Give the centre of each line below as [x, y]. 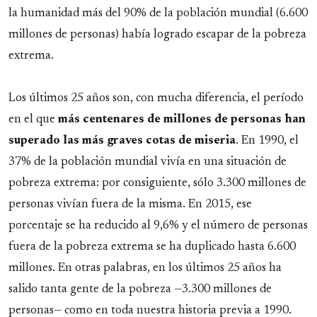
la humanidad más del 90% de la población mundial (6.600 [158, 13]
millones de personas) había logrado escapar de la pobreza [157, 34]
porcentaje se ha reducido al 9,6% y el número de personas [158, 225]
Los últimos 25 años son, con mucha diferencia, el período [156, 98]
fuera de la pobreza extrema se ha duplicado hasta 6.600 [152, 247]
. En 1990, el [267, 140]
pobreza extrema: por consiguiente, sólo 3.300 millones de [157, 183]
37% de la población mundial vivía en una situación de [148, 162]
